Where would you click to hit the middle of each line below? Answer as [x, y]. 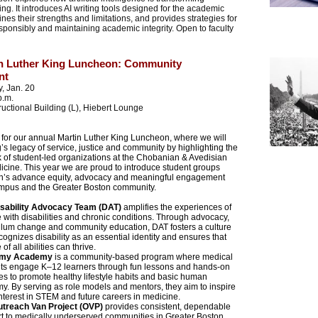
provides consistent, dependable [167, 307]
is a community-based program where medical [143, 257]
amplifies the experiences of [176, 207]
